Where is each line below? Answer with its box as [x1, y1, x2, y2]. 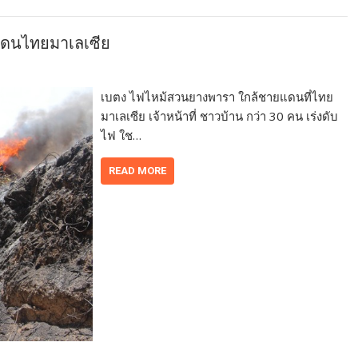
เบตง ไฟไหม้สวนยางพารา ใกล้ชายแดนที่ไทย [101, 89, 334, 105]
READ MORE [109, 165, 167, 177]
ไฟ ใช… [101, 127, 142, 143]
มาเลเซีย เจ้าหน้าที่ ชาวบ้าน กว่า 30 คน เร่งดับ [101, 108, 339, 124]
